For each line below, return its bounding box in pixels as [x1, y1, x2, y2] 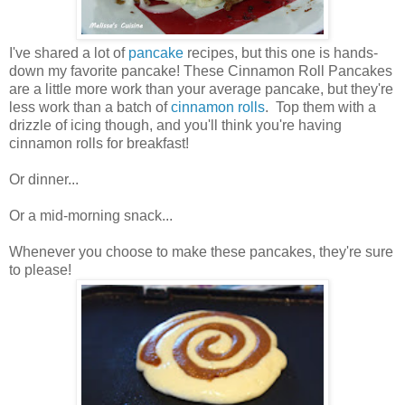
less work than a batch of [9, 99, 171, 115]
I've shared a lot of [9, 44, 125, 61]
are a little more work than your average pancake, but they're [9, 80, 393, 97]
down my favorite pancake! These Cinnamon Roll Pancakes [9, 62, 392, 79]
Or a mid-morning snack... [9, 207, 173, 223]
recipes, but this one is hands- [184, 44, 378, 61]
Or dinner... [9, 171, 79, 187]
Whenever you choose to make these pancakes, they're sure [9, 243, 393, 259]
